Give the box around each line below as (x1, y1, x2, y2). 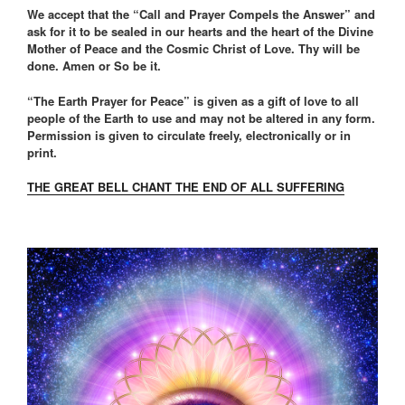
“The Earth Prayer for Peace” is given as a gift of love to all (27, 91, 359, 109)
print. (27, 143, 57, 161)
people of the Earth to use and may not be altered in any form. (27, 108, 375, 127)
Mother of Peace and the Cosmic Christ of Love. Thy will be (27, 40, 360, 57)
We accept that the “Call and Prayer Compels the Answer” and (27, 5, 375, 23)
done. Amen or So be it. (27, 57, 161, 74)
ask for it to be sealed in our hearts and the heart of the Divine (27, 23, 373, 40)
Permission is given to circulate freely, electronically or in (27, 126, 351, 144)
